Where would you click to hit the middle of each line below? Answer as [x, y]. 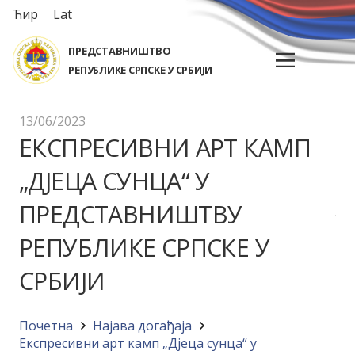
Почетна [46, 326]
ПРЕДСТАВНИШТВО [120, 51]
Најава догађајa [143, 326]
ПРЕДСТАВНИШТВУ [131, 214]
